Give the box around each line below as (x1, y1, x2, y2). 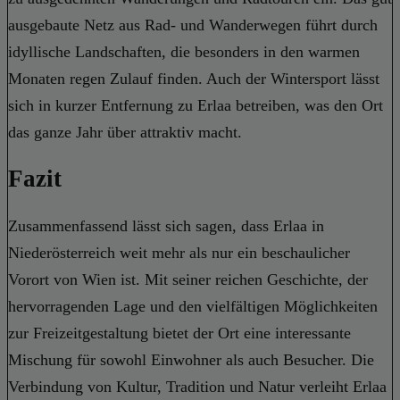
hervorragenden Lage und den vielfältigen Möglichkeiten (8, 296, 378, 315)
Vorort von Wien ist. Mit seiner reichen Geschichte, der (8, 270, 368, 288)
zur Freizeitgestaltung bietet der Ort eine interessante (8, 323, 351, 342)
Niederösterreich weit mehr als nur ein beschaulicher (8, 243, 350, 262)
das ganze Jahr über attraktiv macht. (8, 122, 242, 141)
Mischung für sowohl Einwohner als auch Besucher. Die (8, 350, 374, 369)
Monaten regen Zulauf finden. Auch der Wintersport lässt (8, 69, 379, 87)
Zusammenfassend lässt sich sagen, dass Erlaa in (8, 216, 324, 235)
